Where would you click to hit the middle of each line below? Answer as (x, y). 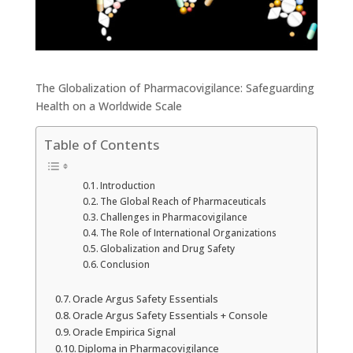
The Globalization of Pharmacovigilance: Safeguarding (175, 87)
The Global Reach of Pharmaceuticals (184, 202)
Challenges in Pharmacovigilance (174, 217)
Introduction (128, 186)
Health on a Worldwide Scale (108, 106)
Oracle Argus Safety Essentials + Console (171, 316)
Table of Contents (101, 145)
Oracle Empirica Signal (124, 333)
